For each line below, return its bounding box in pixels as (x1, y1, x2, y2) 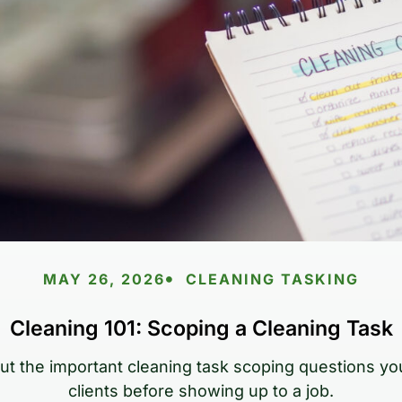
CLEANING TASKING (186, 270, 360, 289)
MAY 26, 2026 (42, 270, 165, 289)
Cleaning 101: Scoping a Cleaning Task (9, 316, 393, 342)
